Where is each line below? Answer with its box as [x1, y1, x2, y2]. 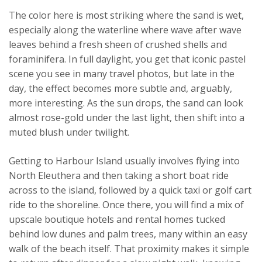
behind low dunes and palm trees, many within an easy [9, 227, 247, 240]
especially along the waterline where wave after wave [9, 23, 242, 36]
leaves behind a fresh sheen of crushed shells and [9, 38, 227, 51]
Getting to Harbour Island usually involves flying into [9, 154, 240, 167]
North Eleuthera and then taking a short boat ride [9, 169, 229, 182]
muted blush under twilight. [9, 126, 129, 139]
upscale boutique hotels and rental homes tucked [9, 213, 225, 226]
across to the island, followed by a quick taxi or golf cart [9, 184, 251, 196]
